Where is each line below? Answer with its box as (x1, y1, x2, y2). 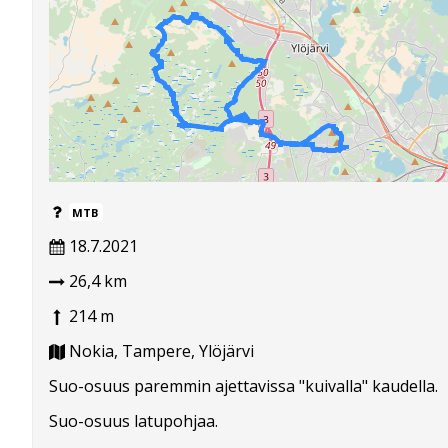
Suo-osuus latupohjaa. (49, 409, 218, 432)
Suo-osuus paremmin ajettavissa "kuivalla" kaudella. (49, 374, 438, 397)
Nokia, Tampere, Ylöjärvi (65, 339, 254, 362)
